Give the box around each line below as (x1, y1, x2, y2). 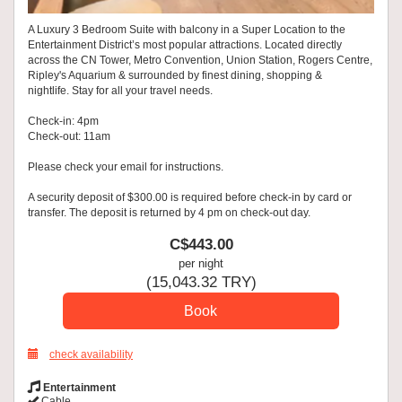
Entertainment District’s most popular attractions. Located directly (28, 38, 342, 51)
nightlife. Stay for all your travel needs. (28, 83, 215, 97)
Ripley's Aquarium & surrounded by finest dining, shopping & (28, 68, 322, 82)
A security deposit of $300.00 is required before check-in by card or (28, 190, 352, 204)
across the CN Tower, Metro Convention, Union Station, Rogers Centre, (28, 53, 372, 66)
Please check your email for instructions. (28, 160, 226, 173)
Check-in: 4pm (28, 114, 99, 127)
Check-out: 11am (28, 129, 110, 143)
